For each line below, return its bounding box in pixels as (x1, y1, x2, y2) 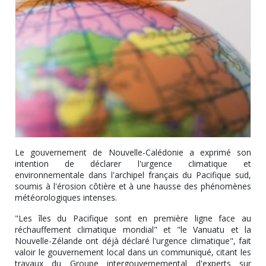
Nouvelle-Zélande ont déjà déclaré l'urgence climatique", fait (15, 235, 251, 246)
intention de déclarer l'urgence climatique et (15, 157, 251, 169)
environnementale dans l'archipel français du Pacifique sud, (15, 169, 251, 180)
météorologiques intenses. (15, 191, 124, 203)
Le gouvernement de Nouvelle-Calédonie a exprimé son (15, 146, 251, 158)
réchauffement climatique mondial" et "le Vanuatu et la (15, 223, 251, 235)
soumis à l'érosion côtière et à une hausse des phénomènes (15, 180, 251, 192)
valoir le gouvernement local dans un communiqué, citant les (15, 246, 251, 258)
